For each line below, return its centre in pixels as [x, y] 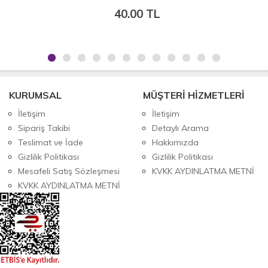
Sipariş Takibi [44, 128]
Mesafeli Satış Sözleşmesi [69, 171]
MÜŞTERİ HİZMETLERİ [194, 95]
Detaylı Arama [180, 128]
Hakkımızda [175, 142]
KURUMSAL [35, 95]
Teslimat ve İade [51, 142]
